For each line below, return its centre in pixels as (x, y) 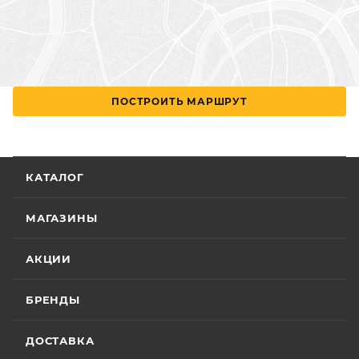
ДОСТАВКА (60, 341)
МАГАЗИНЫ (62, 218)
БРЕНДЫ (53, 300)
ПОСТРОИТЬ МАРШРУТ (179, 102)
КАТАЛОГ (55, 177)
